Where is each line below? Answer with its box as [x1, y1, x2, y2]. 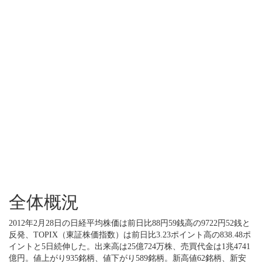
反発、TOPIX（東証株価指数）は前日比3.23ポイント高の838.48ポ [9, 230, 251, 239]
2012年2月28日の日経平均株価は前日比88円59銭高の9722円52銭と [9, 219, 250, 227]
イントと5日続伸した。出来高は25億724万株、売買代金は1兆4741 [9, 242, 250, 251]
